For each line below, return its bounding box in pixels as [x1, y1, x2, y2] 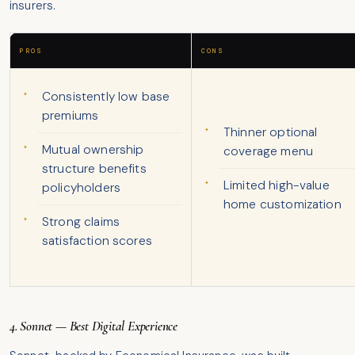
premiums [42, 108, 99, 124]
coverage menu [223, 143, 314, 160]
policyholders [42, 180, 121, 197]
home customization [223, 197, 342, 213]
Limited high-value [223, 177, 330, 194]
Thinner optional [223, 124, 318, 141]
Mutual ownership [42, 142, 144, 158]
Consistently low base [42, 89, 170, 105]
